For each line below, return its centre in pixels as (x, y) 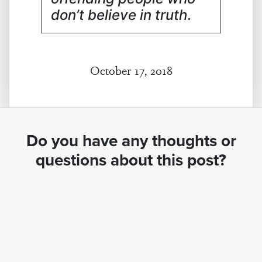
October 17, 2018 (131, 70)
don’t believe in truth (119, 15)
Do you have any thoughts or (131, 141)
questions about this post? (131, 160)
